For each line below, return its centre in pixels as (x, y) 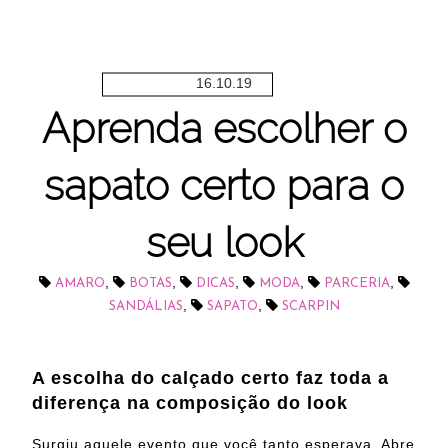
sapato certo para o (224, 186)
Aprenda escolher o (224, 129)
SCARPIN (310, 307)
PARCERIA (356, 284)
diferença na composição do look (190, 403)
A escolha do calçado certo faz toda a (210, 378)
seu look (224, 243)
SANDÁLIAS (145, 307)
